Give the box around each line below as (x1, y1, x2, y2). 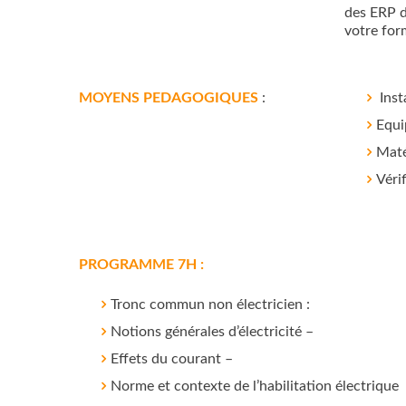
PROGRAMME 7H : (79, 257, 204, 272)
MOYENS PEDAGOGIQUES (79, 91, 258, 105)
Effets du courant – (111, 352, 233, 366)
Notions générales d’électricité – (111, 324, 314, 339)
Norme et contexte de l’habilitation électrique (111, 379, 399, 393)
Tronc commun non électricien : (111, 297, 310, 312)
